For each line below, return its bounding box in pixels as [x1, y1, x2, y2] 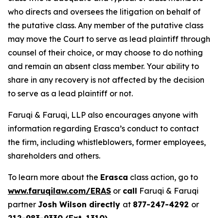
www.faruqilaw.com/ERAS [8, 186, 111, 196]
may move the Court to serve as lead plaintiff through [8, 34, 210, 44]
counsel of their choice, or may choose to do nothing [8, 48, 203, 58]
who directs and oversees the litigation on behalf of [8, 7, 200, 17]
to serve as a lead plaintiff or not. [8, 89, 137, 99]
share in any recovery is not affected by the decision [8, 75, 204, 85]
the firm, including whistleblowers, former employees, [8, 137, 206, 147]
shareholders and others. [8, 151, 100, 161]
